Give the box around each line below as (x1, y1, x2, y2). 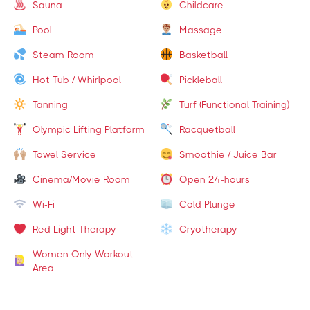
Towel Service (33, 148, 96, 160)
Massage (179, 24, 222, 35)
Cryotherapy (179, 223, 237, 235)
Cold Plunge (179, 198, 235, 210)
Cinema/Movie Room (33, 173, 130, 185)
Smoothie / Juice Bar (179, 148, 277, 160)
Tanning (33, 98, 68, 110)
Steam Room (33, 48, 94, 60)
